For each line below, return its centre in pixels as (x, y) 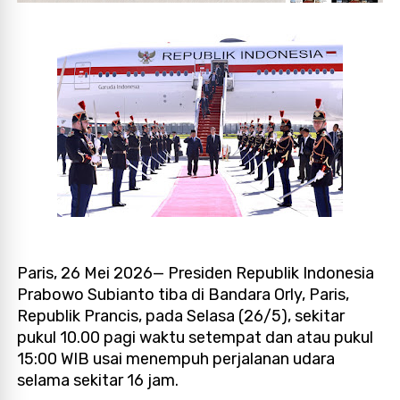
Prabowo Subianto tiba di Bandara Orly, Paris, (183, 294)
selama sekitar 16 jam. (100, 380)
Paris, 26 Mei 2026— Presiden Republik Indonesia (196, 273)
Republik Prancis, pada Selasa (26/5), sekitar (181, 316)
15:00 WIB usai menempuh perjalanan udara (176, 358)
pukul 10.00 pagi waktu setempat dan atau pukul (196, 337)
